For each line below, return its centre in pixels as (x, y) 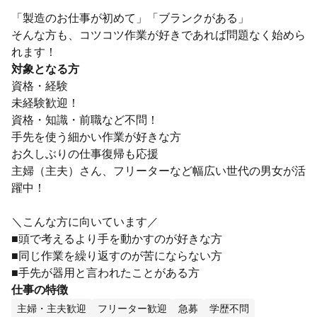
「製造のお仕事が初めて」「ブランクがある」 (130, 18)
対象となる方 (45, 69)
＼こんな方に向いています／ (85, 222)
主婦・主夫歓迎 (52, 309)
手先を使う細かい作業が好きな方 (96, 137)
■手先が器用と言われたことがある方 (105, 273)
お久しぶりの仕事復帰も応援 (85, 154)
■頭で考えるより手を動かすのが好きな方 (117, 239)
